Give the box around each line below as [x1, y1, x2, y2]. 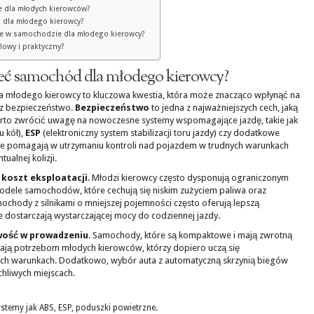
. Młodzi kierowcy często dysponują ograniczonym [88, 172, 289, 183]
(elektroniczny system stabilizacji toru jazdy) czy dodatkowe [41, 128, 280, 138]
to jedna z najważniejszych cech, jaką [149, 102, 298, 113]
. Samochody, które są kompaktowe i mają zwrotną [88, 230, 292, 240]
